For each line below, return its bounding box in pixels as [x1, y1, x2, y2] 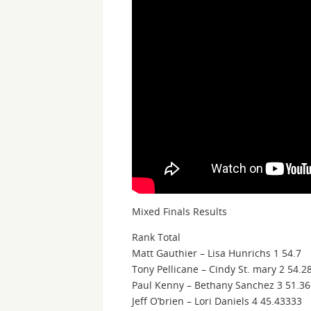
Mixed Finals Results [132, 205, 227, 219]
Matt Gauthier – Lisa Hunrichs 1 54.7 [132, 246, 301, 260]
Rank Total [132, 230, 180, 244]
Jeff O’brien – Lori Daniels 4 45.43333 [132, 294, 302, 308]
